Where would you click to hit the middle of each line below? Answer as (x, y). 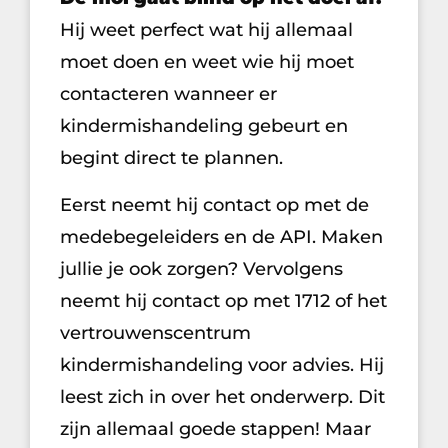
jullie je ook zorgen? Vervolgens (201, 268)
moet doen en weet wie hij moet (207, 61)
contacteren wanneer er (168, 93)
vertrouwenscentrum (155, 332)
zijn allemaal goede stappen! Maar (215, 428)
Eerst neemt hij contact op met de (214, 204)
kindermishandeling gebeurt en (204, 125)
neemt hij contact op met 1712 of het (223, 300)
